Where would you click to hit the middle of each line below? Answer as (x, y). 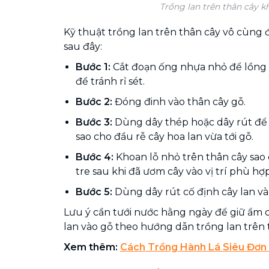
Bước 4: (95, 157)
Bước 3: (94, 122)
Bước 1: (93, 67)
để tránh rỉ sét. (110, 81)
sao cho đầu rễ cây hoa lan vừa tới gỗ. (165, 136)
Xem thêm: (92, 247)
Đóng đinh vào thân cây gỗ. (179, 101)
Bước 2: (94, 101)
